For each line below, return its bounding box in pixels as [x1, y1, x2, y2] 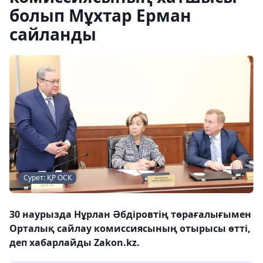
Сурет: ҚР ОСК [23, 172, 72, 183]
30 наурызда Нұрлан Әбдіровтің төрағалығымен [9, 207, 251, 221]
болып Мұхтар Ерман [9, 4, 191, 26]
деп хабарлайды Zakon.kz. [9, 235, 140, 249]
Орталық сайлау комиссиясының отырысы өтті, [9, 221, 251, 235]
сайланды [9, 23, 96, 45]
